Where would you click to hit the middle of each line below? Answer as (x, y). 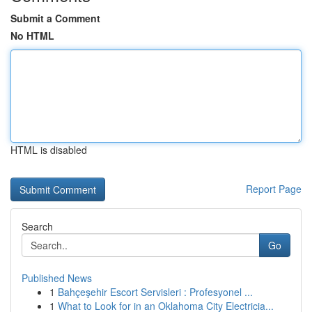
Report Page (274, 189)
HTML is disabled (49, 150)
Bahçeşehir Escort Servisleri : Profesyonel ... (155, 292)
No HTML (32, 36)
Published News (57, 278)
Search (37, 226)
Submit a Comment (55, 18)
